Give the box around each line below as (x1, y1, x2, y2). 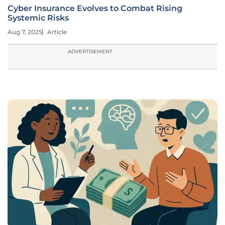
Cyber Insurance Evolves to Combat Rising (8, 4, 182, 13)
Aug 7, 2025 (8, 28, 42, 36)
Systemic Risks (8, 13, 69, 23)
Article (47, 28, 67, 36)
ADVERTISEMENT (68, 48, 113, 55)
